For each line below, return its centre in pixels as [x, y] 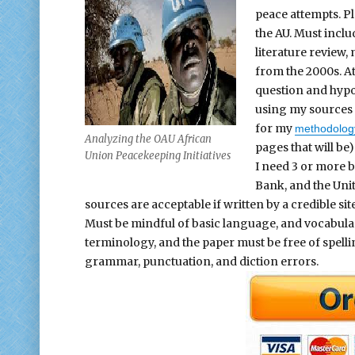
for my [275, 128]
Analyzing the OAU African [148, 139]
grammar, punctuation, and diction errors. [201, 261]
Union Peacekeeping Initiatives [157, 156]
